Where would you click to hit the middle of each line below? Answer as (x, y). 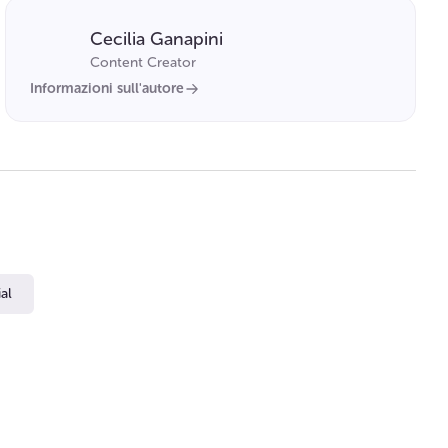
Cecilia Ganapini (157, 38)
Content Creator (143, 62)
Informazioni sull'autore (107, 88)
